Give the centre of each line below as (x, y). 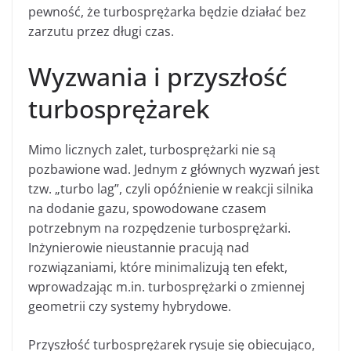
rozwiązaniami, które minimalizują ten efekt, (158, 267)
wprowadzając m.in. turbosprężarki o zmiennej (166, 286)
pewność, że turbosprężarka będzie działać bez (167, 11)
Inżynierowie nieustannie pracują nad (139, 247)
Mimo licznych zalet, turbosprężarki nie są (152, 149)
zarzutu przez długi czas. (101, 31)
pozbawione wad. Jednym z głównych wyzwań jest (174, 169)
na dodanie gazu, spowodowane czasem (147, 208)
